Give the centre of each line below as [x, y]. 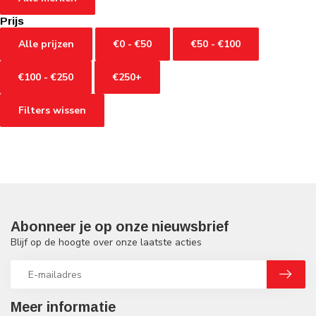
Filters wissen [52, 111]
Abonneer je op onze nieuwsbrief [120, 227]
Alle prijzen [46, 44]
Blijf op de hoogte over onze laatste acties [106, 243]
